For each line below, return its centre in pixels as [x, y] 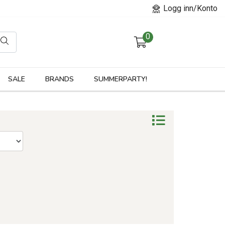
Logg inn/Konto [189, 8]
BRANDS [59, 79]
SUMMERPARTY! [120, 79]
